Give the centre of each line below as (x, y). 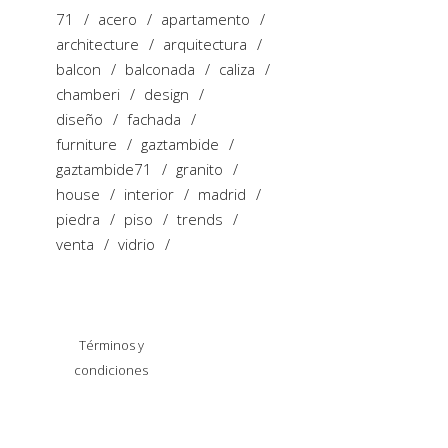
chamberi (88, 93)
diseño (79, 118)
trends (200, 218)
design (166, 93)
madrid (222, 193)
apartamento (205, 18)
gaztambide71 (104, 168)
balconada (160, 68)
